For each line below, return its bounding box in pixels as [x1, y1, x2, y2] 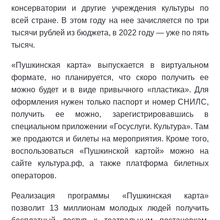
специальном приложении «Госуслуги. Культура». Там [11, 122, 209, 131]
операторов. [11, 171, 56, 180]
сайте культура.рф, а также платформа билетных [11, 159, 209, 168]
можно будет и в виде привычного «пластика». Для [11, 85, 209, 94]
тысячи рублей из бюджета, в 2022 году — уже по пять [11, 28, 209, 37]
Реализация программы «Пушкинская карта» [11, 192, 209, 200]
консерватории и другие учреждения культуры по [11, 4, 209, 13]
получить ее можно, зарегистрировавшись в [11, 110, 209, 119]
